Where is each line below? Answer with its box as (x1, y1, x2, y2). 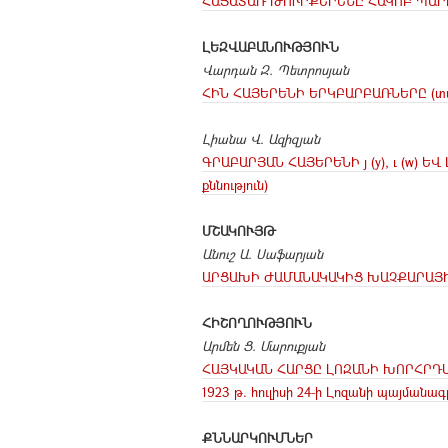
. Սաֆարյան (248, 244, 323, 263)
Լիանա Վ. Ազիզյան (202, 129, 320, 148)
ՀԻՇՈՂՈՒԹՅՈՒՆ (202, 313, 312, 332)
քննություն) (202, 175, 268, 194)
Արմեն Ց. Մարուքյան (202, 336, 325, 355)
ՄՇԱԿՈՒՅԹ (202, 221, 276, 240)
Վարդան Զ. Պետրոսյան (202, 60, 349, 79)
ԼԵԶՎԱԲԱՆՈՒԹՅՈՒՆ (202, 37, 339, 56)
